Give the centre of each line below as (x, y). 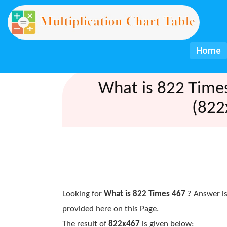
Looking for (83, 194)
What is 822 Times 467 (144, 194)
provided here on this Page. (110, 209)
